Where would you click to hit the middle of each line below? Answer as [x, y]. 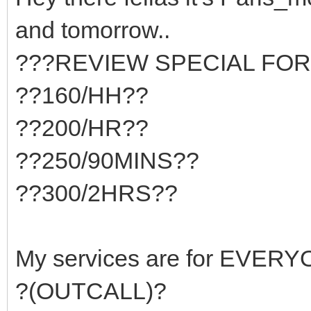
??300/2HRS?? [96, 193]
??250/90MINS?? [107, 160]
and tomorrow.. [96, 30]
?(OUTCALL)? [91, 291]
